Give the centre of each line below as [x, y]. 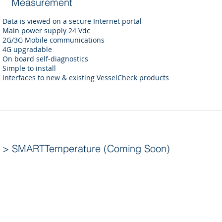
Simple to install [29, 68]
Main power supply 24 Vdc [46, 30]
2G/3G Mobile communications [54, 40]
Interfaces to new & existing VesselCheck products [86, 78]
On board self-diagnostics [45, 59]
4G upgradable [27, 49]
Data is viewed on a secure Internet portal [72, 21]
